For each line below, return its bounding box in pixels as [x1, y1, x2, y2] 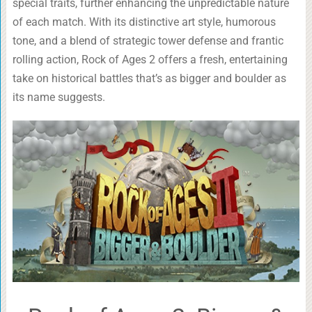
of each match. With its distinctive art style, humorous [12, 15, 276, 29]
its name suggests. [12, 91, 105, 104]
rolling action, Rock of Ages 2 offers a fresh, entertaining [12, 53, 288, 66]
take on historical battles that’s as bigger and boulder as [12, 72, 286, 85]
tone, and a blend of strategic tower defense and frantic [12, 34, 283, 47]
